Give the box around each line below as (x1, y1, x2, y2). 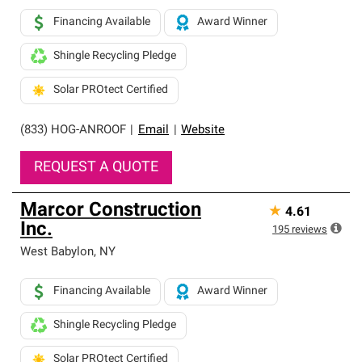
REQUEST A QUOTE (34, 160, 158, 175)
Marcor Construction (20, 201, 201, 221)
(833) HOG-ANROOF (20, 124, 126, 137)
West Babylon (20, 246, 94, 259)
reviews (292, 225, 327, 235)
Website (181, 124, 225, 137)
